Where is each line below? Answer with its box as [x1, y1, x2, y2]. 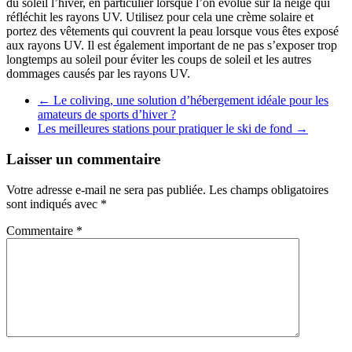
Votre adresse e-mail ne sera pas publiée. [6, 182, 206, 196]
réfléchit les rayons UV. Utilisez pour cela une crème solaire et [6, 10, 313, 24]
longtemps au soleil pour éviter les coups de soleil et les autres [6, 53, 311, 67]
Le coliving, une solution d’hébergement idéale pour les [50, 93, 328, 108]
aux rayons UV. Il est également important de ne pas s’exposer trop [6, 38, 337, 53]
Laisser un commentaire [6, 150, 160, 167]
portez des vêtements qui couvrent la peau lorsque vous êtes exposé [6, 24, 339, 38]
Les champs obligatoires [209, 182, 328, 196]
